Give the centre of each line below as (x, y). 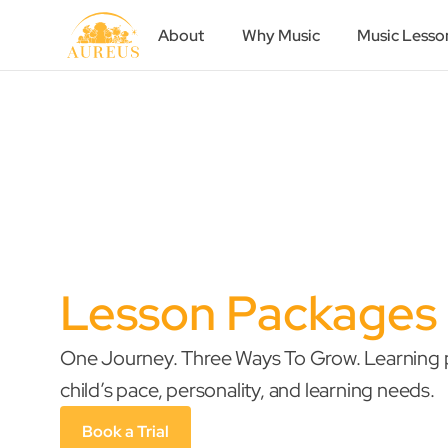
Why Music (280, 35)
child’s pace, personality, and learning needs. (247, 389)
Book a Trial (125, 431)
